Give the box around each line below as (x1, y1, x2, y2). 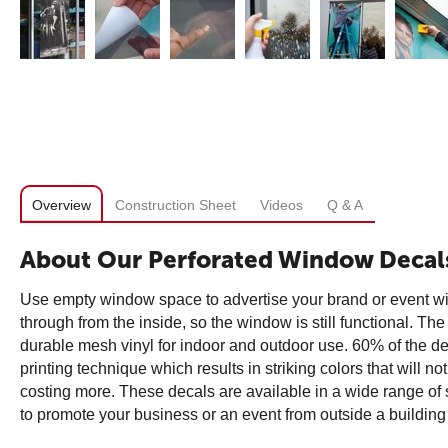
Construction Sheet (115, 197, 236, 213)
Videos (260, 197, 303, 213)
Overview (32, 197, 91, 213)
